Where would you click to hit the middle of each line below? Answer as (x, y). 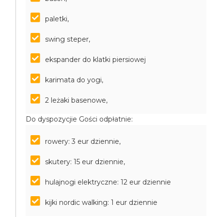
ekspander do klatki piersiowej (96, 60)
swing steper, (68, 39)
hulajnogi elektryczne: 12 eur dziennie (108, 182)
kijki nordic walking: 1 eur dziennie (101, 202)
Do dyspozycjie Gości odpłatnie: (79, 119)
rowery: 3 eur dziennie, (83, 141)
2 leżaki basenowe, (77, 100)
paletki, (57, 19)
